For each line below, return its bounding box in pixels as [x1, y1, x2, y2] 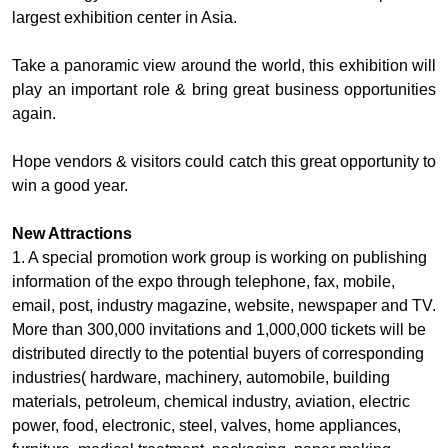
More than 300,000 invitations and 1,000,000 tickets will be [12, 321, 426, 339]
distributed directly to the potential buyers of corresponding [12, 345, 424, 363]
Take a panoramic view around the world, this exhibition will [12, 57, 436, 75]
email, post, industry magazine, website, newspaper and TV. [12, 297, 436, 315]
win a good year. [12, 177, 128, 195]
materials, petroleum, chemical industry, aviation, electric [12, 393, 410, 411]
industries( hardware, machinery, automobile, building [12, 369, 390, 387]
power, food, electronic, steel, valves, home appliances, [12, 417, 401, 435]
